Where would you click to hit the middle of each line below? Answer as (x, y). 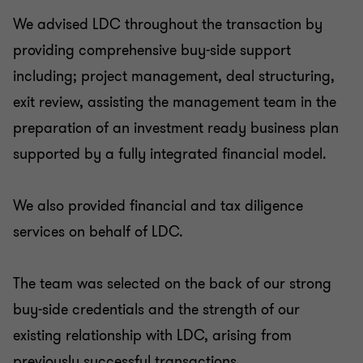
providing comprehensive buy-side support (152, 50)
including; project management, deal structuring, (174, 76)
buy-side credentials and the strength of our (156, 310)
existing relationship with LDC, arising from (152, 335)
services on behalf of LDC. (98, 232)
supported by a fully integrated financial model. (170, 154)
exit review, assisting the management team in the (175, 102)
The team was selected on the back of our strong (172, 284)
